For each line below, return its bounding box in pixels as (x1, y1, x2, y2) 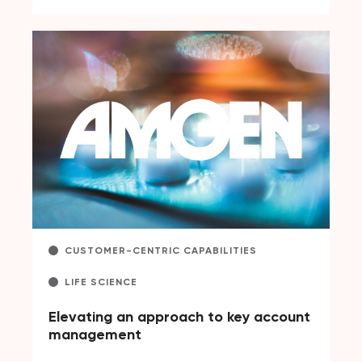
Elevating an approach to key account (48, 307, 310, 326)
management (48, 325, 141, 343)
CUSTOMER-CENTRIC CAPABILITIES (65, 244, 257, 256)
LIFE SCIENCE (65, 276, 137, 288)
